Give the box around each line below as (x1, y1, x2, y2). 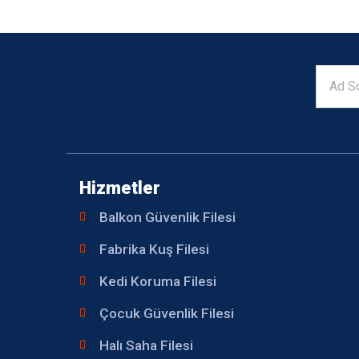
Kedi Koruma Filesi (99, 272, 216, 289)
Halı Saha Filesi (99, 337, 193, 353)
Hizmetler (79, 176, 160, 198)
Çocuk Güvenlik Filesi (99, 305, 234, 321)
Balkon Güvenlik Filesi (99, 208, 236, 225)
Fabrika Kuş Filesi (99, 240, 209, 257)
